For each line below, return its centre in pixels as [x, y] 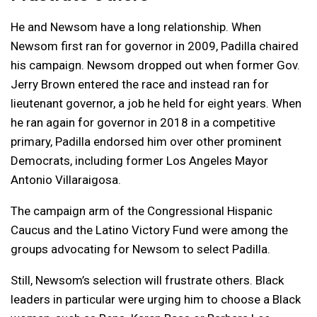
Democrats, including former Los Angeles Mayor [139, 160]
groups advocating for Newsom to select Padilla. [140, 249]
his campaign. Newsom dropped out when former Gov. [155, 65]
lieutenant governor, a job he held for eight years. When [156, 103]
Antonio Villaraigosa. [66, 179]
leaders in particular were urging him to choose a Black [156, 299]
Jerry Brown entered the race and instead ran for [140, 84]
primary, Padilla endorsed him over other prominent [146, 141]
